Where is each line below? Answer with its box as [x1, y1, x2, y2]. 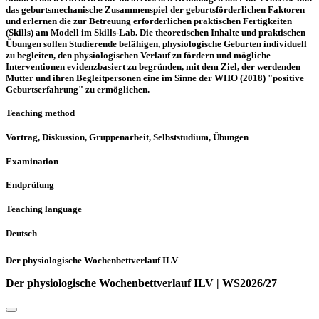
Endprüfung [6, 179, 54, 191]
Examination [6, 155, 58, 167]
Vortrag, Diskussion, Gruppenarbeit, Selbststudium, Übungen [6, 132, 249, 143]
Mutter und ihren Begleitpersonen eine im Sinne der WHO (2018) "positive [6, 72, 304, 83]
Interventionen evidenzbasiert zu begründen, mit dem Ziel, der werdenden [6, 61, 300, 72]
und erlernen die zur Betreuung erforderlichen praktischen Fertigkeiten [6, 15, 292, 26]
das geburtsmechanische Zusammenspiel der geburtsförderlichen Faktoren [6, 4, 305, 15]
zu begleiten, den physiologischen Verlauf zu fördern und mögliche [6, 49, 271, 61]
